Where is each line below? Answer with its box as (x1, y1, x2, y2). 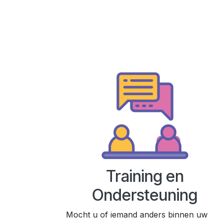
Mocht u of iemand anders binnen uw (66, 210, 208, 220)
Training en (106, 166, 184, 186)
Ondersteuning (92, 185, 198, 205)
